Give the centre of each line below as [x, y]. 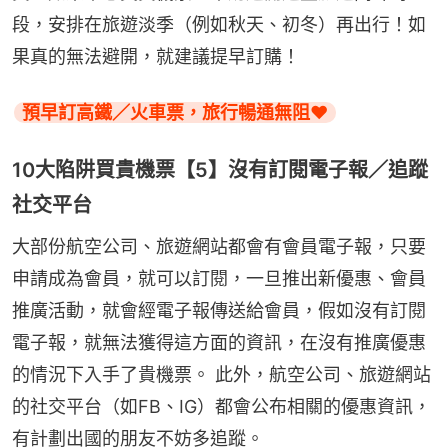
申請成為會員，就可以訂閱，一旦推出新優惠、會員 [219, 279]
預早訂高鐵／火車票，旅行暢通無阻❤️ [175, 113]
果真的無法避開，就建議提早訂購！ [156, 57]
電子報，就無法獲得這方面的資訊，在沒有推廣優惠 [219, 343]
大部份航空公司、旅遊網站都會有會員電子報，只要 [219, 247]
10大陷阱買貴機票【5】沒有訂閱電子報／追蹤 [220, 170]
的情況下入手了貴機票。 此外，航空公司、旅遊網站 [221, 375]
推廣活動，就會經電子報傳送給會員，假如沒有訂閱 [219, 311]
